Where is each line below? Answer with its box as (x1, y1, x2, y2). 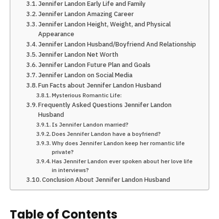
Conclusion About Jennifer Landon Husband (42, 175, 171, 184)
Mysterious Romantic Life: (52, 91, 122, 99)
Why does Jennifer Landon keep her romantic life (52, 139, 185, 147)
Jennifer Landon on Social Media (38, 70, 133, 79)
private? (52, 148, 74, 155)
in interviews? (52, 166, 89, 174)
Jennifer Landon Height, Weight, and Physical (38, 20, 171, 28)
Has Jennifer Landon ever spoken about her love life (52, 157, 193, 165)
